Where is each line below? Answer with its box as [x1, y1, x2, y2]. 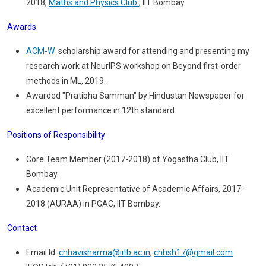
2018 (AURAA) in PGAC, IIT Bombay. [26, 199, 160, 208]
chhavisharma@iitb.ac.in [59, 248, 150, 257]
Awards [7, 22, 36, 31]
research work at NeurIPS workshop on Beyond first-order [26, 61, 241, 71]
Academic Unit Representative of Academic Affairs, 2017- [26, 184, 244, 194]
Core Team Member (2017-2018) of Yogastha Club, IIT [26, 154, 229, 164]
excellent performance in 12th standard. [26, 106, 176, 115]
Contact [7, 223, 37, 233]
